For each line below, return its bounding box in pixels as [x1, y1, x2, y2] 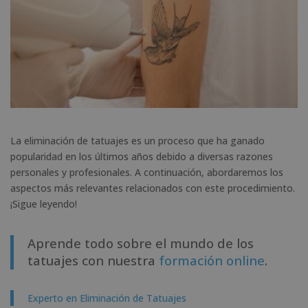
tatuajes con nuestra [27, 251, 159, 269]
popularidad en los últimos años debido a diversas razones [10, 149, 273, 163]
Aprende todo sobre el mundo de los [27, 234, 254, 252]
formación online [159, 251, 265, 269]
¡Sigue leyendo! [10, 197, 77, 210]
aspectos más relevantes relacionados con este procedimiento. [10, 181, 295, 195]
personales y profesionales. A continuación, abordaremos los [10, 165, 283, 179]
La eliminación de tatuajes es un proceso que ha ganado [10, 133, 265, 147]
